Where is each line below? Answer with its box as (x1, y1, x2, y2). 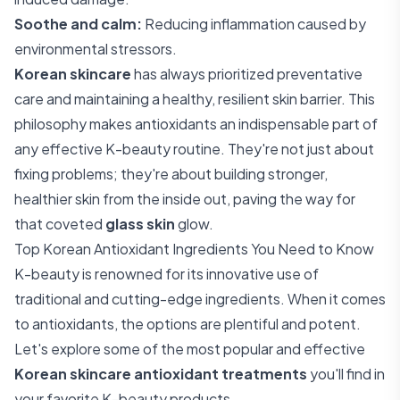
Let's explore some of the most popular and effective (14, 339, 365, 358)
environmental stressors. (14, 39, 177, 58)
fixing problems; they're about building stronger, (14, 164, 328, 183)
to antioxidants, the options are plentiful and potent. (14, 314, 361, 333)
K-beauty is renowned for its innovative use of (14, 264, 319, 283)
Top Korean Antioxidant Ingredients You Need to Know (14, 239, 374, 258)
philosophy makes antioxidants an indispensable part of (14, 114, 378, 133)
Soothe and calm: (14, 14, 142, 33)
